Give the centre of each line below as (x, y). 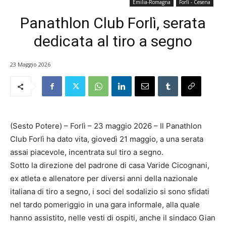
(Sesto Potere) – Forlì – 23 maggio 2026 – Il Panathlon (106, 126)
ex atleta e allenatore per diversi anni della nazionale (104, 179)
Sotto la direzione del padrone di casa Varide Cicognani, (110, 165)
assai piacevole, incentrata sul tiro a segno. (87, 152)
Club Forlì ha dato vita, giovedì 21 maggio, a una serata (107, 139)
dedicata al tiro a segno (113, 41)
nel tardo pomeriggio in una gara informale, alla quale (105, 205)
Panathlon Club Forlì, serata (113, 23)
